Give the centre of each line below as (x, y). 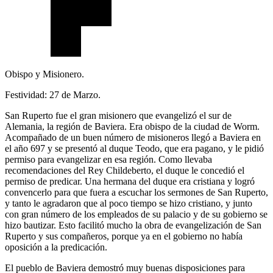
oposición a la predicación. (56, 247)
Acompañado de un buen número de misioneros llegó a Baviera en (133, 137)
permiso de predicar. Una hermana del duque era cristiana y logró (130, 181)
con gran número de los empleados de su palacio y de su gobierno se (136, 214)
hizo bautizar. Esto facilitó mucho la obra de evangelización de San (133, 225)
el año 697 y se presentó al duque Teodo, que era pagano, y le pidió (134, 148)
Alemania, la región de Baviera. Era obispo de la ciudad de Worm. (132, 126)
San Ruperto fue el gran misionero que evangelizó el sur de (118, 115)
